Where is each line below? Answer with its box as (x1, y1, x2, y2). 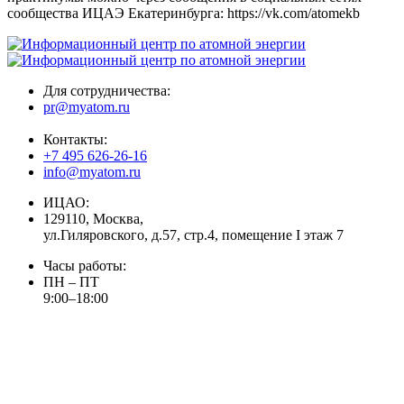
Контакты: (43, 131, 107, 147)
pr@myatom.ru (43, 98, 130, 115)
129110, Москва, (43, 210, 143, 226)
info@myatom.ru (43, 163, 141, 179)
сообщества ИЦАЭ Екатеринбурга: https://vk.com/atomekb (7, 5, 360, 21)
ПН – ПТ (43, 273, 99, 289)
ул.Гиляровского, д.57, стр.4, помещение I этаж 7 (43, 226, 344, 243)
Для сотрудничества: (43, 82, 170, 98)
